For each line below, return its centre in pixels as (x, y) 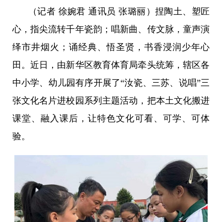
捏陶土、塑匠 (182, 12)
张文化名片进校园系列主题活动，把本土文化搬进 (111, 101)
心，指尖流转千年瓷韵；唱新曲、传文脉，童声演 (111, 29)
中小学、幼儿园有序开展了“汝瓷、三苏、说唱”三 (111, 83)
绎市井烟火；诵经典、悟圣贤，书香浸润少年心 (111, 47)
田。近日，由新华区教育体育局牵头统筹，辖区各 (111, 65)
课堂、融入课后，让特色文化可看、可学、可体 (111, 119)
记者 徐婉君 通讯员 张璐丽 (92, 12)
